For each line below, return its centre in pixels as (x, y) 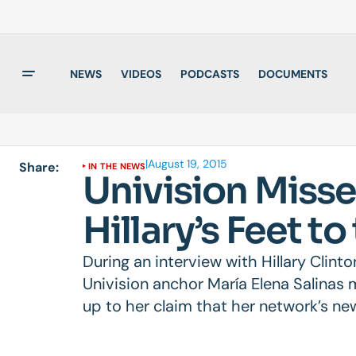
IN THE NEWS (117, 166)
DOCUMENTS (293, 74)
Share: (39, 167)
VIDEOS (141, 74)
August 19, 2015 (188, 164)
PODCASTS (210, 74)
